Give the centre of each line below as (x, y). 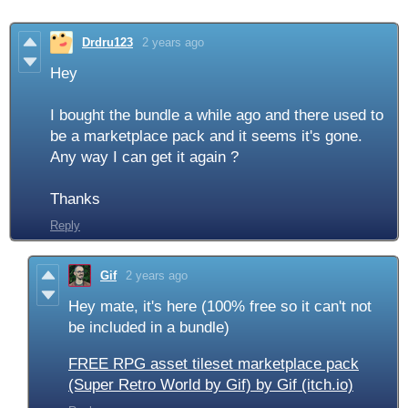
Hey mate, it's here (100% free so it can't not (220, 307)
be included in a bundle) (149, 328)
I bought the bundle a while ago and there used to (217, 116)
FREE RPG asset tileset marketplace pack (214, 364)
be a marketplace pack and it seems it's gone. (206, 137)
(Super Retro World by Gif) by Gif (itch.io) (211, 385)
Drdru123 (107, 43)
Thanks (75, 199)
